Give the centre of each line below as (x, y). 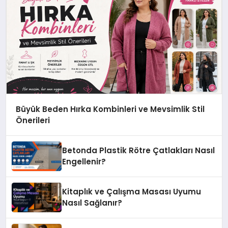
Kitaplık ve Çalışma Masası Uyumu (132, 192)
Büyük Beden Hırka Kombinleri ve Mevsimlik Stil (110, 109)
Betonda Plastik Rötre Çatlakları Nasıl (139, 151)
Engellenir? (84, 162)
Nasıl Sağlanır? (92, 203)
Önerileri (33, 120)
